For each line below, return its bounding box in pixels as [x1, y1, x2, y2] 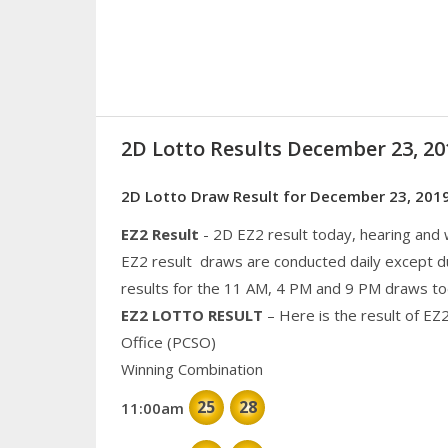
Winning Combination [120, 358, 263, 379]
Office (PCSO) [120, 331, 216, 352]
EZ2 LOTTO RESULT [120, 304, 263, 325]
